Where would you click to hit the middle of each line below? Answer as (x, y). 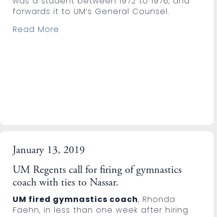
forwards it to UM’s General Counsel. (91, 11)
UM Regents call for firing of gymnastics (97, 170)
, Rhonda (157, 199)
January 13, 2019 (49, 150)
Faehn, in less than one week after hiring (101, 210)
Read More (36, 29)
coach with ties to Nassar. (66, 183)
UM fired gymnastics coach (76, 199)
